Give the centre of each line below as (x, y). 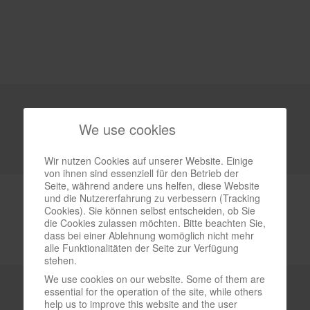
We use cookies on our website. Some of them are (155, 279)
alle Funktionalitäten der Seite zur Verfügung (142, 247)
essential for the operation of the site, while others (153, 291)
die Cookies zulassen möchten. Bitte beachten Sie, (155, 222)
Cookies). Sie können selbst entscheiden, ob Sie (150, 210)
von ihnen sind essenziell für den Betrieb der (142, 173)
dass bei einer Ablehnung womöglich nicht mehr (149, 235)
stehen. (61, 260)
